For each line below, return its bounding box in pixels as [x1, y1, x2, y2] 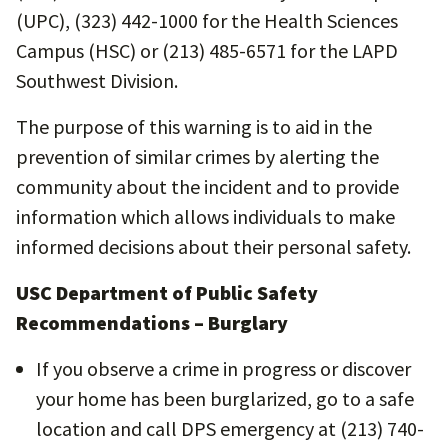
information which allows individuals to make [16, 204, 395, 229]
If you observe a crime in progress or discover [36, 356, 411, 381]
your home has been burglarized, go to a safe [36, 386, 414, 411]
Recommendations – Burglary [16, 310, 288, 335]
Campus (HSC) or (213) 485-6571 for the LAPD [16, 38, 398, 63]
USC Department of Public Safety [16, 280, 318, 305]
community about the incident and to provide [16, 174, 399, 199]
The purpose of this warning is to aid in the [16, 114, 372, 139]
